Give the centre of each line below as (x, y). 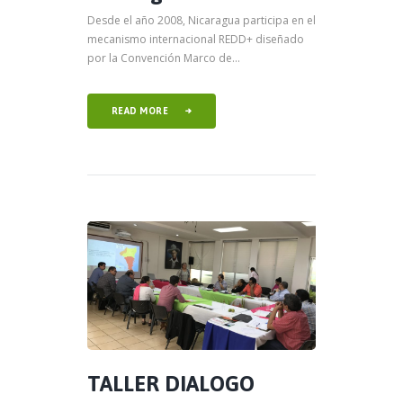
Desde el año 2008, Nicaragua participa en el (201, 20)
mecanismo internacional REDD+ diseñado (196, 39)
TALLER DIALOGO (171, 384)
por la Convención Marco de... (164, 58)
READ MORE (140, 110)
